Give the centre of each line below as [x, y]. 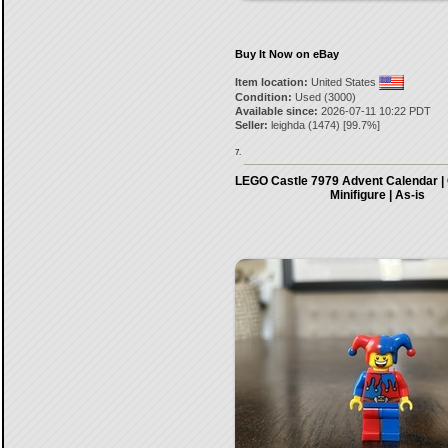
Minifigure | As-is [377, 195]
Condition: [263, 97]
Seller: [251, 125]
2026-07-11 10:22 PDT [374, 111]
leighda [287, 125]
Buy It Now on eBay [286, 54]
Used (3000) [323, 97]
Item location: [271, 82]
